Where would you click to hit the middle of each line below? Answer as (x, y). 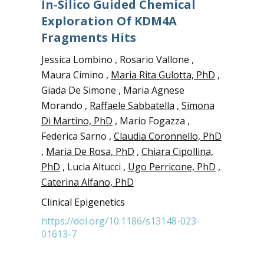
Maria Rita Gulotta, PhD (163, 75)
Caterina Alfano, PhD (87, 182)
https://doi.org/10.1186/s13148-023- (120, 221)
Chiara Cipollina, (177, 151)
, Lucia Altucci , (94, 167)
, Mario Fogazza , (151, 121)
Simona (198, 105)
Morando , (65, 105)
